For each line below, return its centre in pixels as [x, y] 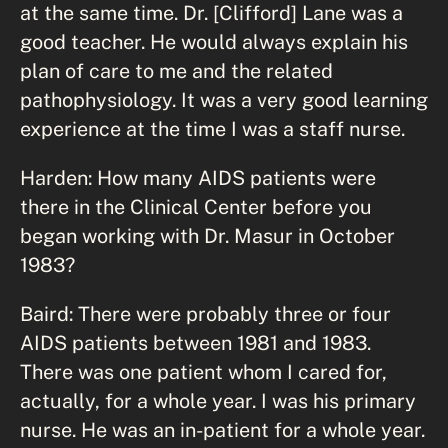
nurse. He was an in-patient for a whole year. [222, 429]
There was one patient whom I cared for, [203, 371]
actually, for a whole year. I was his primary [218, 400]
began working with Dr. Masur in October [207, 235]
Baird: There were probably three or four [205, 313]
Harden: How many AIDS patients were [198, 177]
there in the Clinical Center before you [196, 206]
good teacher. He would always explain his [214, 41]
